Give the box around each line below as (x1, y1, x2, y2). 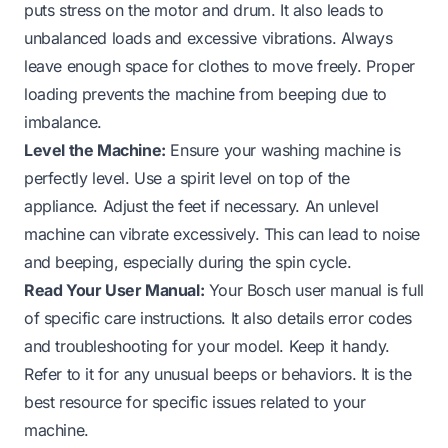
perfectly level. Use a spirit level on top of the (24, 167, 350, 188)
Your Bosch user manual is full (204, 279, 424, 300)
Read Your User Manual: (24, 279, 205, 300)
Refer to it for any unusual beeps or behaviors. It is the (24, 363, 412, 384)
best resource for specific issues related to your (24, 391, 366, 412)
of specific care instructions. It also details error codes (24, 307, 412, 328)
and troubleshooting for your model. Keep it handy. (24, 335, 391, 356)
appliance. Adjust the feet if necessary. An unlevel (24, 195, 379, 216)
